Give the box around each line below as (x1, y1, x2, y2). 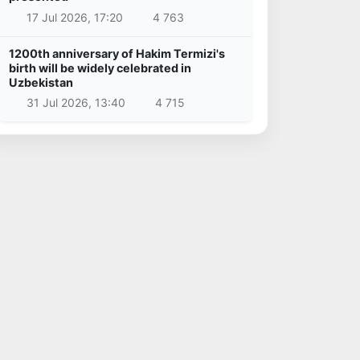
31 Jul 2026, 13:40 (26, 96, 125, 110)
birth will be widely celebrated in (9, 60, 191, 75)
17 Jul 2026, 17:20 (26, 10, 123, 24)
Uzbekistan (9, 75, 73, 89)
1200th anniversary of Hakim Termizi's (9, 46, 225, 60)
